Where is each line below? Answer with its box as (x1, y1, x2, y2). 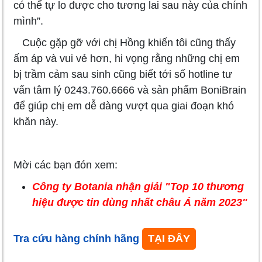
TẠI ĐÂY (148, 232, 190, 244)
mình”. (13, 15, 43, 27)
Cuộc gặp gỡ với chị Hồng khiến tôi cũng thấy (13, 36, 236, 49)
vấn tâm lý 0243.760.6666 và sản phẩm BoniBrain (13, 84, 246, 96)
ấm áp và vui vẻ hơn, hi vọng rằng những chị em (13, 52, 240, 64)
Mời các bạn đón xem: (13, 158, 120, 171)
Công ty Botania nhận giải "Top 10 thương (32, 180, 244, 192)
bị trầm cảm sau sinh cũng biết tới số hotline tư (13, 68, 232, 80)
